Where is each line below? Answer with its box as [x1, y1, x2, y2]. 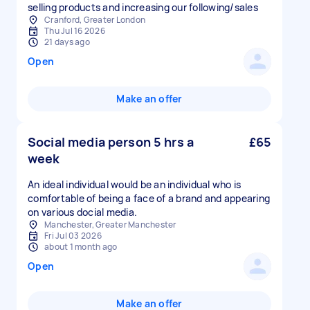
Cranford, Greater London [44, 14, 145, 26]
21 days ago [44, 36, 90, 48]
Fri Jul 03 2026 [44, 230, 102, 241]
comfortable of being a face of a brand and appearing [28, 192, 270, 205]
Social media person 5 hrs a [28, 134, 194, 150]
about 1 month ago [44, 241, 118, 253]
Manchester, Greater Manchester [44, 219, 176, 230]
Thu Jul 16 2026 [44, 25, 105, 37]
